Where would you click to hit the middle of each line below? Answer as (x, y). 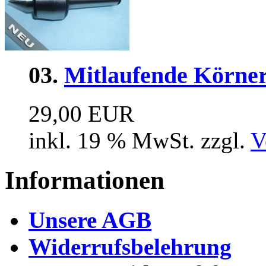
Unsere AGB (90, 220)
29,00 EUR (81, 113)
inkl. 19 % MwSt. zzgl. (140, 140)
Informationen (85, 180)
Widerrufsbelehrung (130, 246)
